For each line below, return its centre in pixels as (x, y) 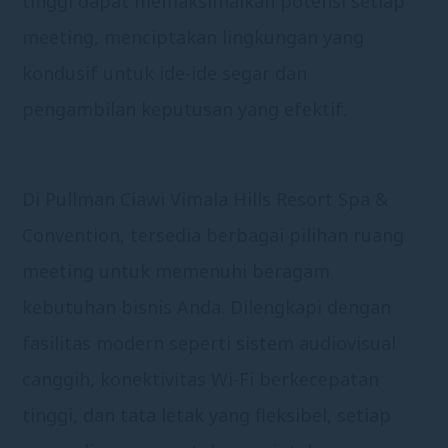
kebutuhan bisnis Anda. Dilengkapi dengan (207, 306)
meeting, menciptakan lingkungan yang (193, 36)
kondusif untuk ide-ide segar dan (165, 72)
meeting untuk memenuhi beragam (176, 270)
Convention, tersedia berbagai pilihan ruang (213, 234)
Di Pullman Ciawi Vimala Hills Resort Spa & (205, 198)
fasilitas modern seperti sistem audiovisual (209, 342)
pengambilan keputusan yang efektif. (185, 108)
